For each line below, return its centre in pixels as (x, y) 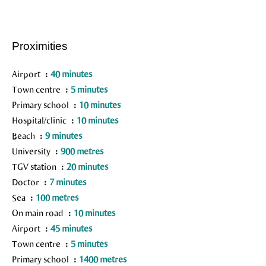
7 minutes (68, 182)
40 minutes (71, 74)
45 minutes (71, 228)
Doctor (26, 182)
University (32, 151)
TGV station (35, 166)
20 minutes (87, 166)
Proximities (40, 46)
